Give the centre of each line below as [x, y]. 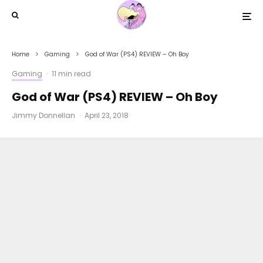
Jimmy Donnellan [43, 115]
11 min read [71, 74]
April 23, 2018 [107, 115]
